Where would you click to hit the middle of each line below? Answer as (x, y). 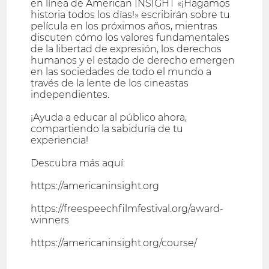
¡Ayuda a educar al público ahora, (109, 118)
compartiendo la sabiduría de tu (107, 129)
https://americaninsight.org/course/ (114, 243)
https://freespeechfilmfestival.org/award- (127, 209)
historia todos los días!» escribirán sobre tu (131, 15)
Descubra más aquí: (78, 163)
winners (50, 220)
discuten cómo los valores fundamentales (130, 38)
